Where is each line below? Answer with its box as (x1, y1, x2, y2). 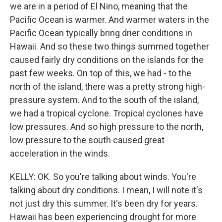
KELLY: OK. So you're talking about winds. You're (10, 171, 196, 182)
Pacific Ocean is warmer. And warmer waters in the (10, 14, 209, 25)
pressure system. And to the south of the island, (10, 95, 199, 105)
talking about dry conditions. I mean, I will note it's (10, 185, 203, 195)
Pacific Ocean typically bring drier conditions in (10, 28, 192, 38)
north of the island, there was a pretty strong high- (10, 81, 205, 92)
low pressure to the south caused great (10, 135, 165, 145)
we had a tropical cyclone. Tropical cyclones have (10, 108, 203, 118)
